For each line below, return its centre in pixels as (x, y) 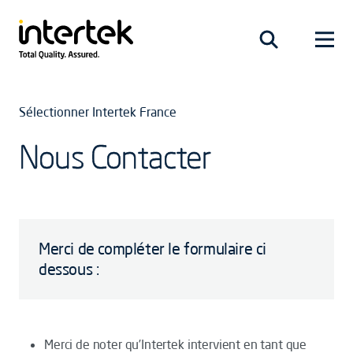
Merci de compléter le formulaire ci (153, 249)
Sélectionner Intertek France (98, 112)
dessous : (69, 269)
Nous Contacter (115, 156)
